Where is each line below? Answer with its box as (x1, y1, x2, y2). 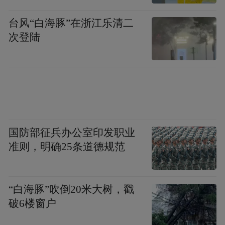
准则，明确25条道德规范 (9, 141, 126, 153)
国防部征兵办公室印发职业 (9, 127, 136, 139)
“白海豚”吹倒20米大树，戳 (9, 184, 135, 195)
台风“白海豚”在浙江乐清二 (9, 17, 134, 29)
